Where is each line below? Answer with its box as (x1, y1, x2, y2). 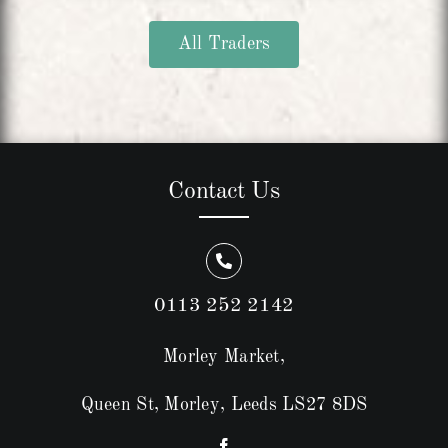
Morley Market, (163, 348, 285, 367)
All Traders (177, 35, 271, 54)
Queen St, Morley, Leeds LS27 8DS (80, 396, 368, 415)
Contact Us (168, 180, 280, 205)
